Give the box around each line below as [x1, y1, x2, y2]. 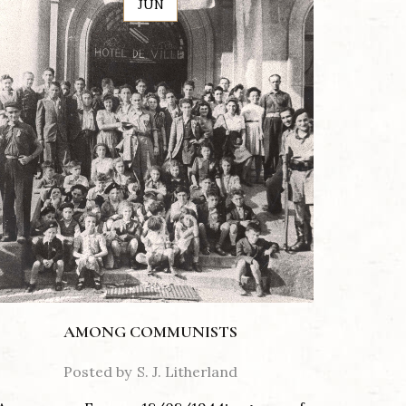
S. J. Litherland [137, 362, 237, 382]
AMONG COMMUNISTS [63, 322, 237, 343]
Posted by [63, 362, 131, 382]
